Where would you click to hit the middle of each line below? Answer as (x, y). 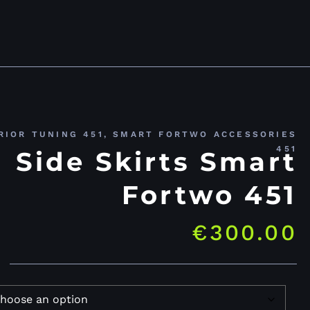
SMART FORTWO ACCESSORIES (205, 134)
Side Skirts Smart (156, 162)
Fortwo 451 (209, 195)
